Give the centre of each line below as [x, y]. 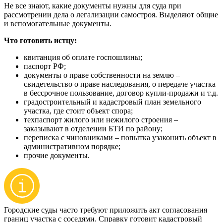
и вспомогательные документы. [58, 24]
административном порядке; [72, 147]
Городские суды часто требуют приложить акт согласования [106, 210]
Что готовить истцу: [40, 41]
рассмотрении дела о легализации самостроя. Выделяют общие [111, 15]
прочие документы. [57, 156]
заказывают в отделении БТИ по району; [93, 129]
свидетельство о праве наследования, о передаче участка [120, 84]
